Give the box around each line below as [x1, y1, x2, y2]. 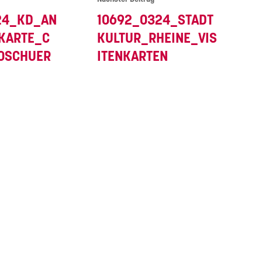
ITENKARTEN [96, 50, 168, 64]
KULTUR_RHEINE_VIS [96, 32, 217, 46]
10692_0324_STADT [96, 13, 213, 27]
